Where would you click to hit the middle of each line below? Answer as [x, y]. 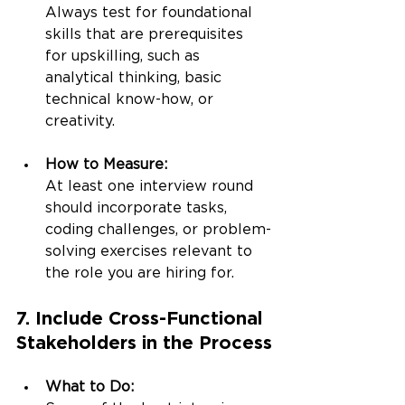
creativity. [80, 122]
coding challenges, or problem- [158, 230]
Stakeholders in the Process [144, 342]
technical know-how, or [132, 100]
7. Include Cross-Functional [142, 318]
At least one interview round [151, 187]
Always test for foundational [151, 13]
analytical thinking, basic [136, 78]
